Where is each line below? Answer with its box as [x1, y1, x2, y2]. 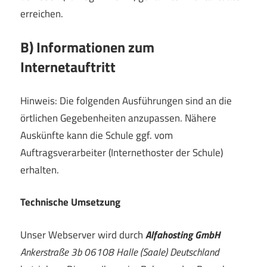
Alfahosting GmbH [145, 226, 221, 243]
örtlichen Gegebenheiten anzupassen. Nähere [20, 110, 216, 126]
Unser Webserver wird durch [20, 226, 145, 243]
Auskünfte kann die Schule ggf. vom [20, 127, 173, 143]
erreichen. [20, 5, 63, 21]
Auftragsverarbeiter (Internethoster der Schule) [20, 144, 223, 160]
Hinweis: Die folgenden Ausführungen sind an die [20, 92, 232, 108]
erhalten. [20, 162, 59, 178]
